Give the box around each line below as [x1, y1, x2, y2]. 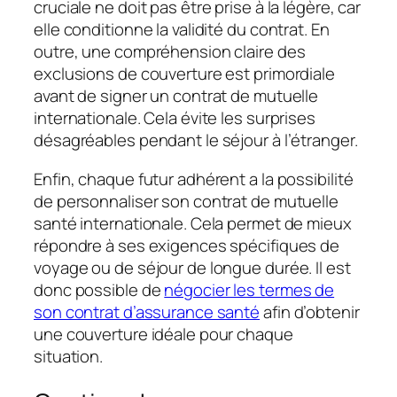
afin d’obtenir [260, 300, 360, 323]
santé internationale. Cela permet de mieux [34, 211, 352, 235]
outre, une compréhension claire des [34, 40, 306, 64]
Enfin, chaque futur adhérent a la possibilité [34, 167, 354, 191]
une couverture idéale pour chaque [34, 322, 293, 346]
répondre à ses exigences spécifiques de [34, 233, 340, 257]
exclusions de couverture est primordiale [34, 62, 335, 86]
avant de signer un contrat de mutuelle [34, 84, 319, 108]
